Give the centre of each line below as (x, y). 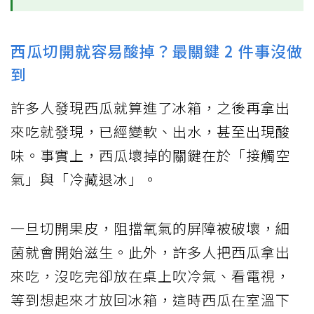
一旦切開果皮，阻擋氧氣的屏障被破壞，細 (150, 228)
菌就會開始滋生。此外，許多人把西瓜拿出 (150, 252)
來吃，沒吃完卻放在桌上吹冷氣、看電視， (150, 276)
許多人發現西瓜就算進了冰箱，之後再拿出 (150, 108)
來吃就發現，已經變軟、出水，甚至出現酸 (150, 132)
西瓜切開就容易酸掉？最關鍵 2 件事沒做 (157, 51)
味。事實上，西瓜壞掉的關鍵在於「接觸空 (150, 156)
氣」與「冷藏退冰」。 (84, 179)
